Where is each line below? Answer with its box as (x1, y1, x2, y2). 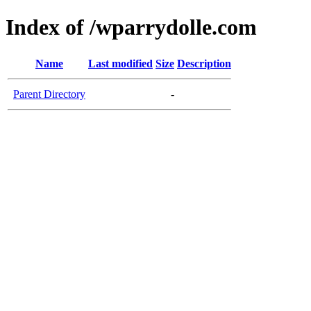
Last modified (88, 57, 153, 69)
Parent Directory (13, 87, 85, 100)
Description (177, 57, 231, 69)
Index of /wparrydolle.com (6, 15, 257, 40)
